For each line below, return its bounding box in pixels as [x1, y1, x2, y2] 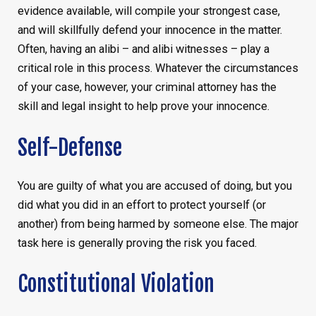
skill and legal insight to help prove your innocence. [17, 99, 269, 114]
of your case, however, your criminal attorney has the [17, 80, 276, 95]
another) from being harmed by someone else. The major [17, 217, 298, 231]
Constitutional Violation [17, 270, 214, 298]
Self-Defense [17, 134, 122, 162]
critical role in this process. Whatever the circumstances [17, 61, 298, 75]
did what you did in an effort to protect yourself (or [17, 197, 266, 212]
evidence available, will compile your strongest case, [17, 4, 280, 18]
